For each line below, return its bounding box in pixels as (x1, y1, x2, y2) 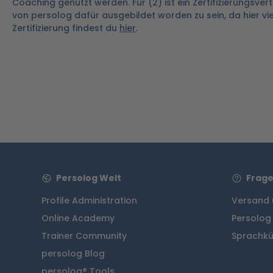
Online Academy (41, 212, 115, 224)
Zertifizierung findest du (12, 22, 119, 34)
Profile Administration (41, 194, 137, 207)
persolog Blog (41, 247, 105, 260)
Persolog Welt (55, 172, 121, 184)
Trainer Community (41, 230, 127, 242)
